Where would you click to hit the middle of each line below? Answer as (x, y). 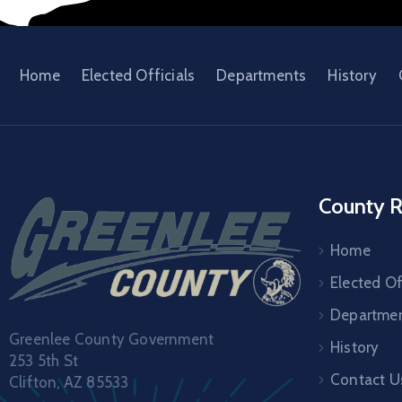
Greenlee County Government (112, 339)
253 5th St (44, 360)
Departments (262, 75)
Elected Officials (138, 75)
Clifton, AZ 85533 (69, 382)
